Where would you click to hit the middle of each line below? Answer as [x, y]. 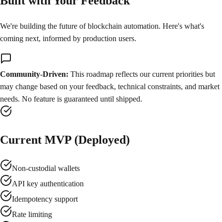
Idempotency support [45, 199]
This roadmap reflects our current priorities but [143, 74]
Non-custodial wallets [46, 168]
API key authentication [48, 183]
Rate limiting [32, 214]
